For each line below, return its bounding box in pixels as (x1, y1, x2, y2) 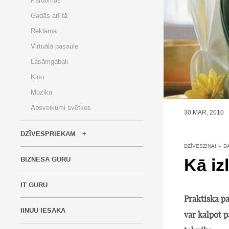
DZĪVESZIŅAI (184, 142, 216, 149)
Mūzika (31, 88, 52, 96)
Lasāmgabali (31, 58, 68, 65)
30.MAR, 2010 (184, 108, 224, 117)
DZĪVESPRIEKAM (20, 129, 76, 139)
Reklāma (31, 27, 57, 35)
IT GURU (20, 180, 48, 190)
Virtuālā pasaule (31, 42, 78, 50)
